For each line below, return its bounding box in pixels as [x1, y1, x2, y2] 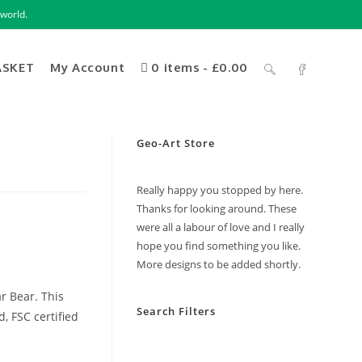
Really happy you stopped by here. [136, 183, 303, 197]
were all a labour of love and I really [136, 220, 305, 234]
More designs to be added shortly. [136, 257, 301, 271]
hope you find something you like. [136, 238, 301, 253]
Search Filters [136, 304, 216, 318]
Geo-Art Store [136, 136, 215, 150]
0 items [151, 60, 200, 75]
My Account [50, 60, 125, 75]
